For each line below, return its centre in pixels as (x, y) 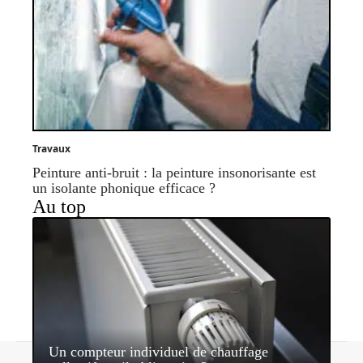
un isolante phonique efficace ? (124, 188)
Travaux (51, 148)
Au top (59, 206)
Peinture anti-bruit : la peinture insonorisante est (174, 172)
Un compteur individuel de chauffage (158, 351)
